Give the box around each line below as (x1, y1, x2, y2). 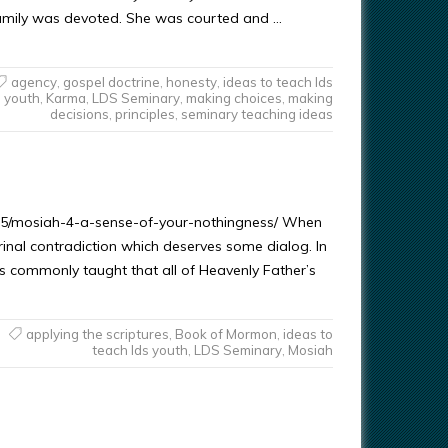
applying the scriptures (25, 326, 169, 342)
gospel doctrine (62, 74, 160, 90)
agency (10, 74, 57, 90)
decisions (49, 106, 109, 122)
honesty (165, 74, 217, 90)
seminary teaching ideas (180, 106, 333, 122)
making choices (185, 90, 282, 106)
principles (114, 106, 175, 122)
